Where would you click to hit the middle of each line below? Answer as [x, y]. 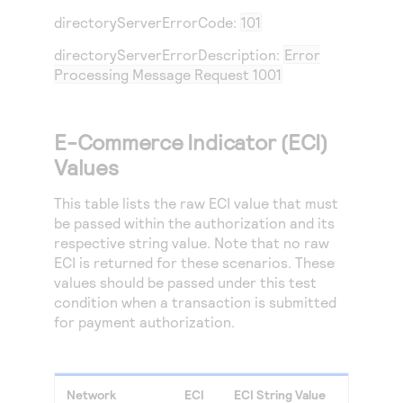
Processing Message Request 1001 [168, 74]
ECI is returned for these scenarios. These [194, 262]
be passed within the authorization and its [194, 223]
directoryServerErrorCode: [147, 22]
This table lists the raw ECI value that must [196, 203]
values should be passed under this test [185, 282]
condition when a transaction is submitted [195, 302]
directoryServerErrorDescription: [169, 54]
